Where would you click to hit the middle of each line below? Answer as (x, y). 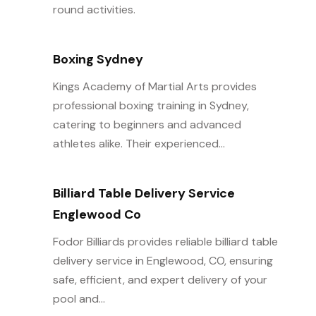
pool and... (79, 299)
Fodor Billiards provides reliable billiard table (165, 242)
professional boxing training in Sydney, (151, 105)
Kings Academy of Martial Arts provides (154, 86)
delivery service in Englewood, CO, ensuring (163, 261)
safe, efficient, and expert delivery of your (160, 280)
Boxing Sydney (98, 59)
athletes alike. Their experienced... (139, 144)
